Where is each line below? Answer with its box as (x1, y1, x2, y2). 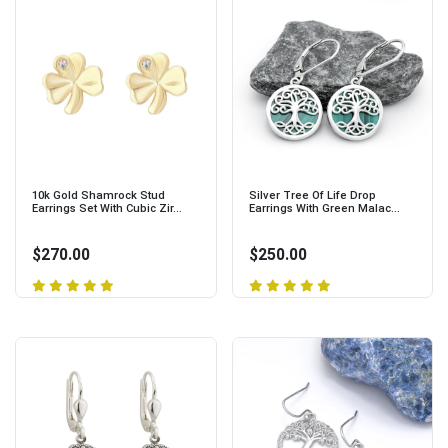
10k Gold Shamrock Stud (32, 189, 165, 203)
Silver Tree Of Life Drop (248, 189, 376, 203)
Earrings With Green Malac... (248, 202, 400, 216)
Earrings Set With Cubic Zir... (32, 202, 182, 216)
